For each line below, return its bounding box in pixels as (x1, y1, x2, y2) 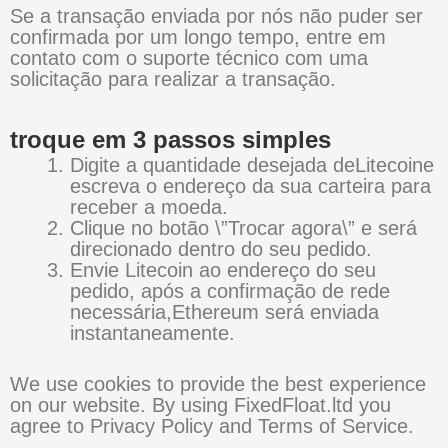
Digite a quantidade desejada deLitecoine (70, 154, 434, 177)
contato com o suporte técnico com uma (10, 47, 368, 70)
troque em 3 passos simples (10, 126, 331, 154)
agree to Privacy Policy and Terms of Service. (10, 415, 414, 438)
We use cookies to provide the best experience (10, 373, 426, 396)
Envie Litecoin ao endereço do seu (70, 259, 376, 282)
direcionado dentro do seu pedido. (70, 238, 372, 261)
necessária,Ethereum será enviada (70, 301, 379, 324)
